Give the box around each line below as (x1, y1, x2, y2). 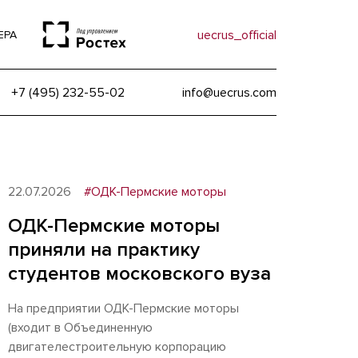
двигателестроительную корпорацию (8, 339, 226, 355)
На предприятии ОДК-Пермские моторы (8, 300, 239, 316)
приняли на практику (8, 238, 200, 261)
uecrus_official (197, 26, 276, 43)
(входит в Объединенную (8, 320, 153, 336)
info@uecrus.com (182, 84, 276, 101)
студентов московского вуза (8, 262, 271, 285)
